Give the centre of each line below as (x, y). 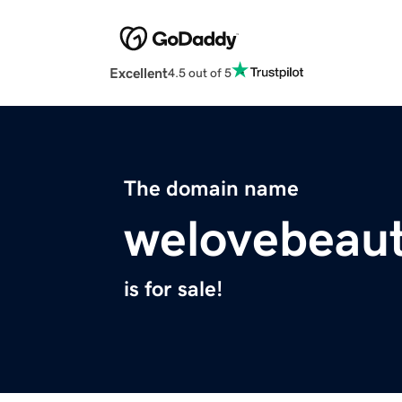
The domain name (211, 189)
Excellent (139, 73)
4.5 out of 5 (200, 72)
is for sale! (173, 289)
